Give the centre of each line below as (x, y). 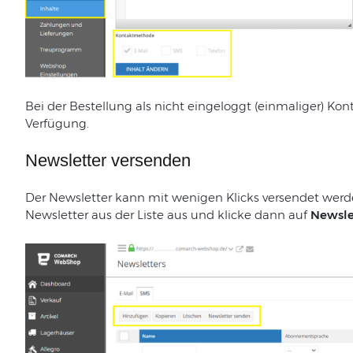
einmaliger (289, 106)
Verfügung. (57, 124)
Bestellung (100, 106)
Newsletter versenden (108, 161)
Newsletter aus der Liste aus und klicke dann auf (167, 215)
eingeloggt (219, 106)
